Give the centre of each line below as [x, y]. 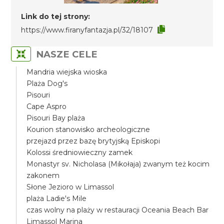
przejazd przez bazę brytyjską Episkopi [93, 141]
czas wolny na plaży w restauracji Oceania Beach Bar [118, 210]
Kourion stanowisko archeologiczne [88, 129]
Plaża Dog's [47, 83]
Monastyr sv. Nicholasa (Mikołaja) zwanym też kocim [118, 164]
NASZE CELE [67, 54]
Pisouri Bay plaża [56, 118]
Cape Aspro [47, 106]
